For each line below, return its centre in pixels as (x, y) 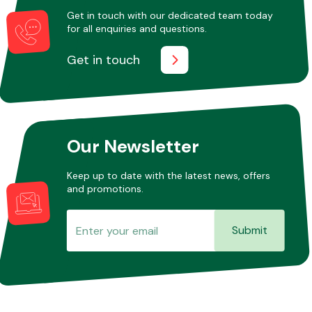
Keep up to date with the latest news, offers (168, 175)
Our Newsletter (133, 146)
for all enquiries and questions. (136, 28)
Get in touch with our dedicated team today (170, 15)
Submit (249, 230)
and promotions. (105, 188)
